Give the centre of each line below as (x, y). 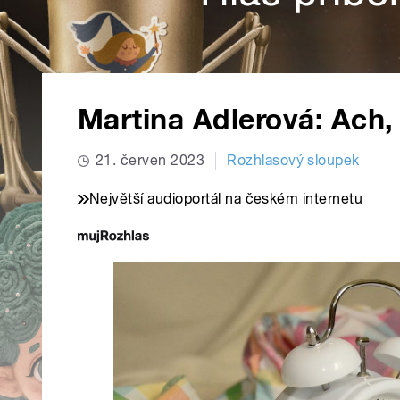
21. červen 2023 (150, 161)
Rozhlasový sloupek (293, 161)
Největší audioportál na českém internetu (226, 199)
